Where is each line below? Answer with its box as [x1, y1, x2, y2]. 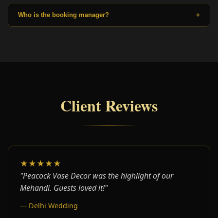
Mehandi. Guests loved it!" [20, 182, 108, 193]
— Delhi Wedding [20, 200, 78, 210]
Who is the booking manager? [18, 11, 109, 18]
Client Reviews [60, 93, 158, 117]
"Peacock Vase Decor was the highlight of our [20, 170, 173, 181]
